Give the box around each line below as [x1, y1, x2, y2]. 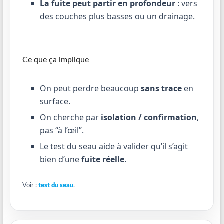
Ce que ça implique [22, 56, 89, 64]
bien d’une [39, 154, 81, 165]
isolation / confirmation [100, 112, 197, 123]
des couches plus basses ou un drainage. [39, 11, 195, 22]
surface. [39, 96, 70, 107]
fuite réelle [81, 154, 124, 165]
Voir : [22, 182, 38, 189]
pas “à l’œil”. [39, 125, 84, 136]
